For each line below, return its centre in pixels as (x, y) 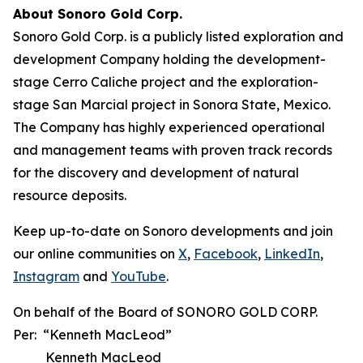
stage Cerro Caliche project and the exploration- (166, 82)
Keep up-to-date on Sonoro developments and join (173, 231)
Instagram (46, 276)
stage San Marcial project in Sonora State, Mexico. (172, 105)
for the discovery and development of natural (156, 173)
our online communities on (96, 254)
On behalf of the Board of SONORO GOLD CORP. (165, 312)
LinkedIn (292, 254)
